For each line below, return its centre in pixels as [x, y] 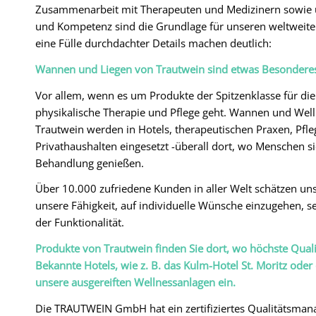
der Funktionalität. [80, 223]
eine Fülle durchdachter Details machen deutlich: [153, 43]
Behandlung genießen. [90, 163]
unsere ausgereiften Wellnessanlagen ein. [135, 282]
